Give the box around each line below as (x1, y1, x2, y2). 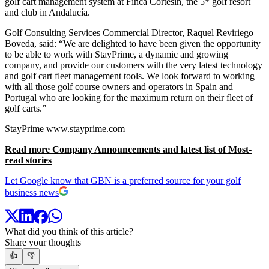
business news (5, 187, 59, 198)
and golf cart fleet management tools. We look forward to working (5, 70, 255, 81)
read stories (5, 154, 52, 165)
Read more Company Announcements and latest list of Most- (5, 144, 252, 154)
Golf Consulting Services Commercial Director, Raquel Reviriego (5, 27, 253, 38)
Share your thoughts (5, 237, 81, 248)
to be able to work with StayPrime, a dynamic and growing (5, 49, 228, 59)
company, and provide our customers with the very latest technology (5, 59, 262, 70)
